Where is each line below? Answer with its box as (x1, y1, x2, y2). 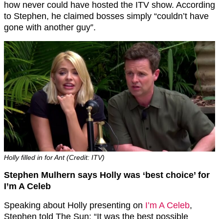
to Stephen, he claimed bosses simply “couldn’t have (4, 11, 209, 21)
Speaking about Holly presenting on (4, 200, 145, 210)
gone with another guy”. (4, 22, 96, 32)
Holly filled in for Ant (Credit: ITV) (4, 153, 105, 161)
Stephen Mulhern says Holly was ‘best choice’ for (4, 170, 210, 180)
